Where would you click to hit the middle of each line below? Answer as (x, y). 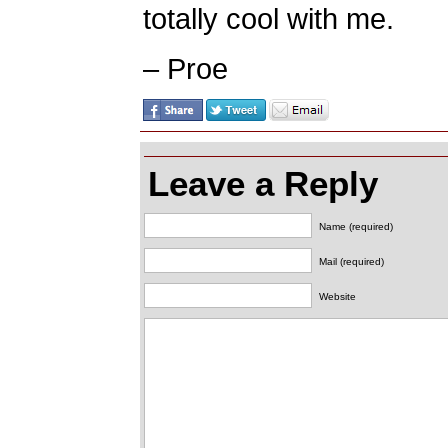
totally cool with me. (268, 18)
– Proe (185, 68)
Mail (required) (351, 261)
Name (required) (356, 226)
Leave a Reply (263, 183)
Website (337, 296)
